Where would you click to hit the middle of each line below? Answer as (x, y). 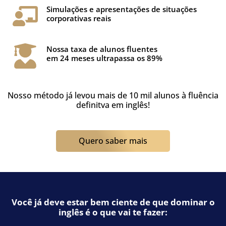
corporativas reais (78, 18)
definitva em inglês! (113, 105)
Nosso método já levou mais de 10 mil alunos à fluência (113, 95)
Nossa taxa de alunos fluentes (102, 49)
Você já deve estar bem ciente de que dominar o (113, 202)
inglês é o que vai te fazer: (113, 212)
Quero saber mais (113, 141)
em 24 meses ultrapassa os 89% (104, 58)
